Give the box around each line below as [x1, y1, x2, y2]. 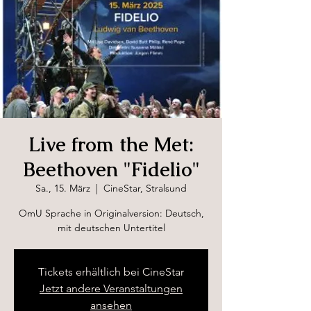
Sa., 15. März [35, 181, 90, 194]
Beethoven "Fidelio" [22, 156, 200, 182]
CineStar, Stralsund [103, 181, 187, 194]
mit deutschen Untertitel [57, 221, 165, 234]
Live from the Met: [28, 131, 194, 157]
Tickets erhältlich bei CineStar [38, 264, 184, 278]
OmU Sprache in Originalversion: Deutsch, [18, 206, 204, 219]
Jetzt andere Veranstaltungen [40, 281, 183, 295]
